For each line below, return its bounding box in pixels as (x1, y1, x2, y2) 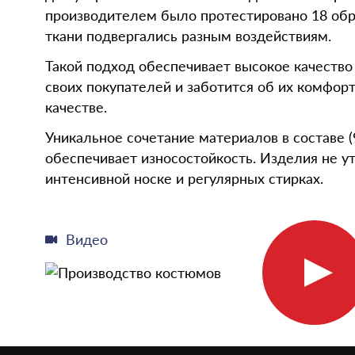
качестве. (45, 97, 107, 116)
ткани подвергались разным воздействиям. (45, 26, 331, 44)
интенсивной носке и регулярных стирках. (45, 169, 323, 187)
